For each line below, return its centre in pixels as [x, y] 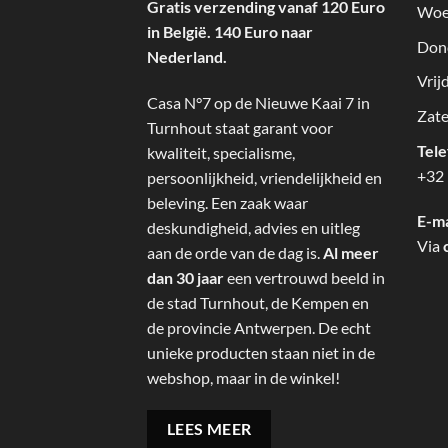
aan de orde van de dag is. [235, 252]
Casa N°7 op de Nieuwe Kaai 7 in [258, 102]
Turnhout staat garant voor [240, 127]
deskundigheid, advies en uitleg [253, 227]
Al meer [351, 252]
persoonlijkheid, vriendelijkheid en [264, 177]
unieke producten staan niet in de [261, 352]
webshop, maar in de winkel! [243, 377]
